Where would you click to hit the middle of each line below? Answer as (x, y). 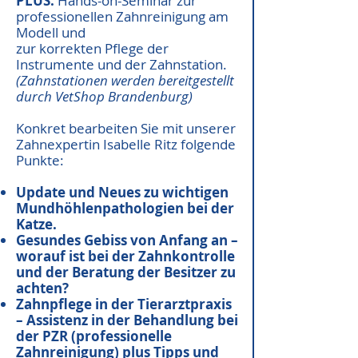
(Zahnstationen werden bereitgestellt (125, 80)
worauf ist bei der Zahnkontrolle (125, 256)
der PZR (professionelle (94, 336)
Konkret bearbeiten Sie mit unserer (126, 128)
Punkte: (40, 160)
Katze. (36, 224)
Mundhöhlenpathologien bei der (125, 208)
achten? (42, 288)
